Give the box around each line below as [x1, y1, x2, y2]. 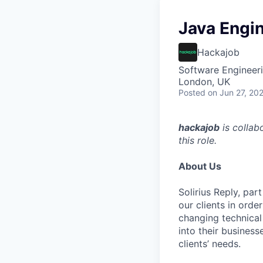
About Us [178, 160, 221, 172]
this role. [178, 134, 217, 146]
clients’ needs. [178, 238, 241, 249]
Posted [178, 87, 205, 97]
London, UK [178, 76, 230, 87]
